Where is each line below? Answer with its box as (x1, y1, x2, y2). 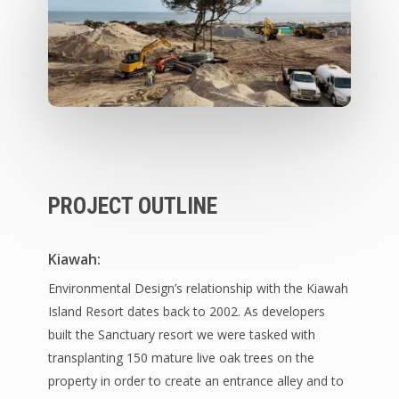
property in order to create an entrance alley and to (47, 371, 344, 389)
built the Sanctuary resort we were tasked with (47, 325, 315, 343)
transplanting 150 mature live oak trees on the (47, 348, 314, 366)
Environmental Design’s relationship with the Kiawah (47, 279, 348, 297)
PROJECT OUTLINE (47, 191, 217, 219)
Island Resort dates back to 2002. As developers (47, 302, 325, 320)
